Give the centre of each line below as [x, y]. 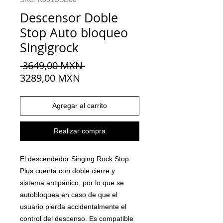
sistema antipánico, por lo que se [72, 182]
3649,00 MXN [53, 65]
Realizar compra [80, 131]
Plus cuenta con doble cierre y [67, 170]
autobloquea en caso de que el [69, 194]
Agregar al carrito [80, 105]
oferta [94, 102]
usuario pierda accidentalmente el [73, 206]
